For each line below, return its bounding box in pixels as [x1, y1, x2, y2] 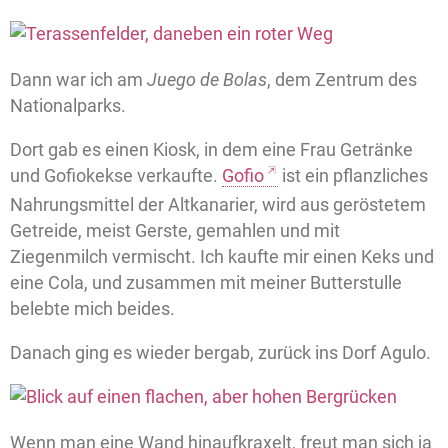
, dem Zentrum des [267, 69, 417, 91]
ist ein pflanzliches [278, 165, 428, 187]
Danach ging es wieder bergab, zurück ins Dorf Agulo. [10, 342, 431, 364]
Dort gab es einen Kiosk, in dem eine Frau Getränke [10, 139, 413, 161]
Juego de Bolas [147, 69, 267, 91]
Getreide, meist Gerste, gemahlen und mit [10, 220, 340, 242]
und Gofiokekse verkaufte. [10, 165, 222, 187]
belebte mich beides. [10, 298, 175, 320]
